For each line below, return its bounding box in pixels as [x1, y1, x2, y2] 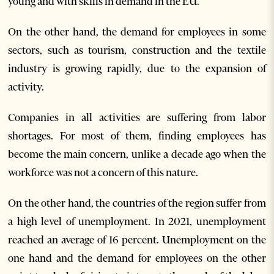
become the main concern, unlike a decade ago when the [8, 147, 266, 161]
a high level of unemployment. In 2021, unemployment [8, 215, 266, 229]
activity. [8, 80, 45, 94]
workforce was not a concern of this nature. [8, 166, 199, 180]
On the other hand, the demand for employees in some [8, 25, 266, 39]
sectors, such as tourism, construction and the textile [8, 43, 266, 57]
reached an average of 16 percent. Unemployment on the [8, 233, 266, 247]
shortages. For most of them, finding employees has [8, 129, 266, 143]
